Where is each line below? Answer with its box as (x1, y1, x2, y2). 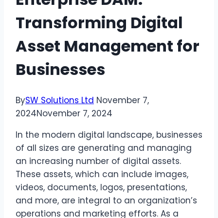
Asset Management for (16, 35, 200, 57)
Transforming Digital (16, 11, 183, 34)
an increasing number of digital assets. (16, 155, 181, 167)
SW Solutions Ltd (25, 94, 94, 107)
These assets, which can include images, (16, 168, 188, 181)
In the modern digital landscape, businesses (16, 129, 202, 141)
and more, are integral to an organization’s (16, 195, 197, 207)
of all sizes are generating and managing (16, 142, 192, 154)
